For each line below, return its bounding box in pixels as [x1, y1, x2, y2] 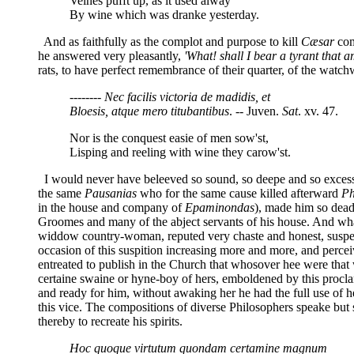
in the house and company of [38, 200, 185, 214]
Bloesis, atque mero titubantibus [70, 104, 229, 118]
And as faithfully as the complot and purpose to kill [38, 34, 301, 48]
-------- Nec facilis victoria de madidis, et [70, 89, 270, 104]
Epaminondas [185, 200, 254, 214]
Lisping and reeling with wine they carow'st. [70, 145, 291, 159]
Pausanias [85, 186, 137, 200]
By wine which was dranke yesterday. [70, 7, 259, 21]
